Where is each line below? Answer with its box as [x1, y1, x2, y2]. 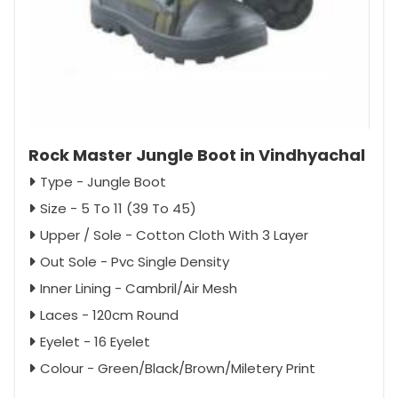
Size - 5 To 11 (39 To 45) [40, 198, 196, 218]
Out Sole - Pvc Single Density [40, 251, 229, 271]
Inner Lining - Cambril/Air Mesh [40, 278, 237, 298]
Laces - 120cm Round [40, 305, 179, 324]
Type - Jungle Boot [40, 171, 166, 191]
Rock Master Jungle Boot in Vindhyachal [28, 143, 365, 166]
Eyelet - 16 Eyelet [40, 331, 150, 351]
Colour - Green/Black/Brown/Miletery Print [40, 358, 315, 378]
